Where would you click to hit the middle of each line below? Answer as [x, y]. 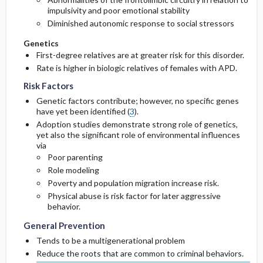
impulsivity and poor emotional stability [118, 11]
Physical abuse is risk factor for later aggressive [134, 196]
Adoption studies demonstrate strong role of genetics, [137, 124]
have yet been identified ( [83, 112]
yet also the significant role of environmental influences [138, 135]
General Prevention [64, 226]
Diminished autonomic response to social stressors [141, 23]
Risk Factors [48, 86]
